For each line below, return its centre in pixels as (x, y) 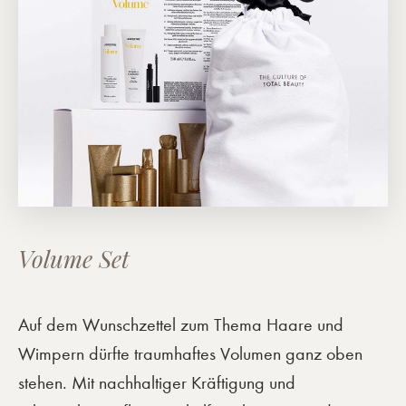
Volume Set (74, 258)
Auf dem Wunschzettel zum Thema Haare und (181, 324)
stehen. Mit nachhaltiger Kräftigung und (157, 382)
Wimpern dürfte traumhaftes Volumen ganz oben (190, 353)
